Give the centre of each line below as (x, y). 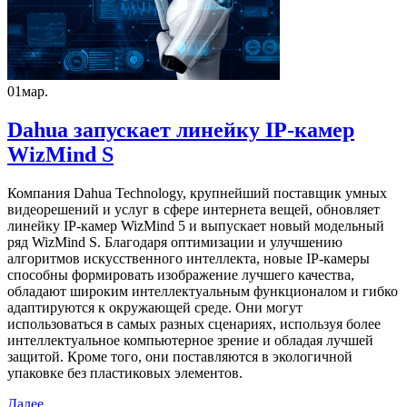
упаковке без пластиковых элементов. (125, 373)
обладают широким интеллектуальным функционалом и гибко (203, 292)
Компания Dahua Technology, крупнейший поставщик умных (197, 194)
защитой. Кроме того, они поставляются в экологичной (180, 357)
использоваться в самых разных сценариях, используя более (194, 324)
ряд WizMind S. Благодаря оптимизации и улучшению (175, 243)
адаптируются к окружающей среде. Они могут (155, 308)
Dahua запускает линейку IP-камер (181, 130)
